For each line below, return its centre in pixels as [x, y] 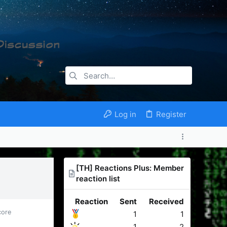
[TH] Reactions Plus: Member [130, 168]
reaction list [98, 179]
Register [171, 114]
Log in [125, 114]
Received [166, 201]
